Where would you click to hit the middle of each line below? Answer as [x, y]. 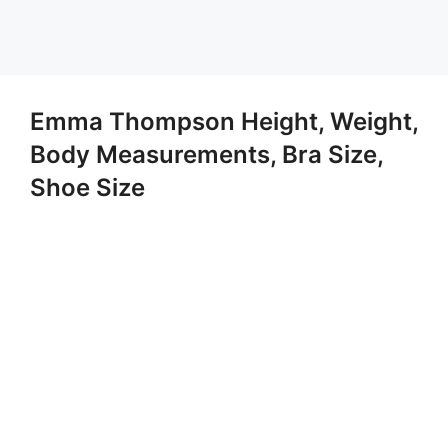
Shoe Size [87, 187]
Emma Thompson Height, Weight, [224, 121]
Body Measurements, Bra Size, [206, 154]
